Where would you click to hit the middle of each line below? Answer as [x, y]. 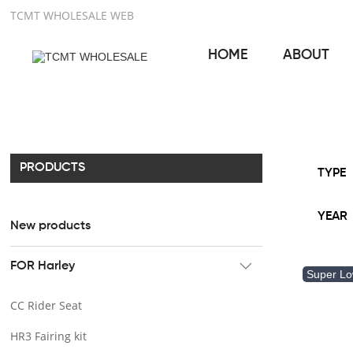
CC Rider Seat [46, 305]
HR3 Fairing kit [49, 336]
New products [51, 226]
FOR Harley [43, 266]
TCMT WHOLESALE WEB [72, 15]
